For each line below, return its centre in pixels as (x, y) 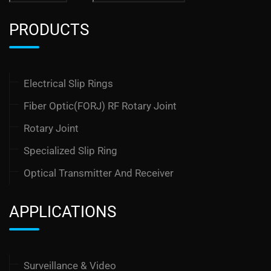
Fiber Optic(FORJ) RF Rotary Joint (100, 106)
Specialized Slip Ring (70, 151)
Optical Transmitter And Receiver (99, 173)
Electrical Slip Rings (68, 84)
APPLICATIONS (63, 212)
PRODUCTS (49, 30)
